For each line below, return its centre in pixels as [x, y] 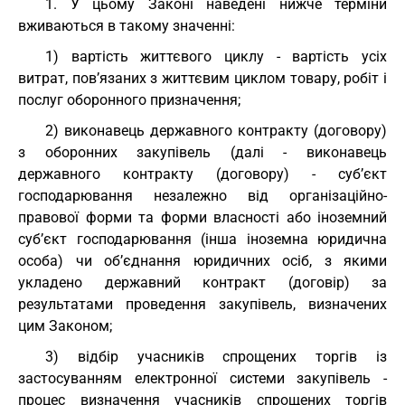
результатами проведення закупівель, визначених [202, 304]
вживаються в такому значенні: [127, 26]
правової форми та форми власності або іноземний [202, 217]
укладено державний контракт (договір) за [202, 283]
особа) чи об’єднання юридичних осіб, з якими [202, 261]
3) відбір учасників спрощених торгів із [216, 357]
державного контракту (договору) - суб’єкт [202, 174]
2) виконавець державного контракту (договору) [216, 131]
